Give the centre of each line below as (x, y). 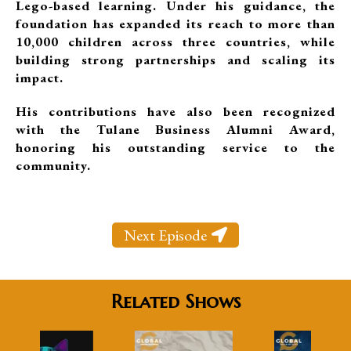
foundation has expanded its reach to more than (175, 24)
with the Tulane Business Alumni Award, (175, 129)
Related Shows (175, 301)
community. (53, 165)
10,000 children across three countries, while (175, 42)
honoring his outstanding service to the (175, 147)
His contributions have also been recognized (175, 111)
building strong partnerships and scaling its (175, 60)
